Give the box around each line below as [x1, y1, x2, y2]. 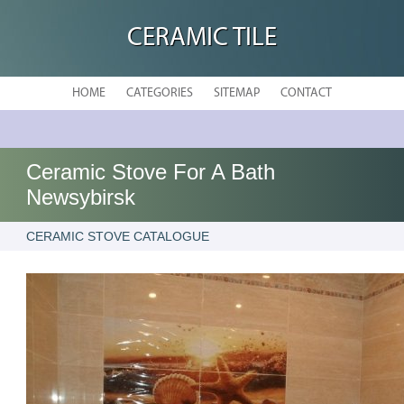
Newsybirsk [26, 185, 136, 209]
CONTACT [280, 87, 332, 100]
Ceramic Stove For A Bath [26, 160, 276, 184]
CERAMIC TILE [127, 25, 277, 51]
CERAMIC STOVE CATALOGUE [26, 229, 210, 243]
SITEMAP [214, 87, 260, 100]
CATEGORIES [126, 87, 193, 100]
